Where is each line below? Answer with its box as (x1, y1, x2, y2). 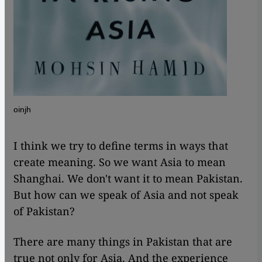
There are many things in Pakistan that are (13, 234, 232, 249)
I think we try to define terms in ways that (13, 138, 228, 153)
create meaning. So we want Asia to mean (13, 154, 226, 169)
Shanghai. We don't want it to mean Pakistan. (13, 171, 243, 185)
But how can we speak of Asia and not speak (13, 187, 239, 202)
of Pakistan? (13, 204, 75, 218)
